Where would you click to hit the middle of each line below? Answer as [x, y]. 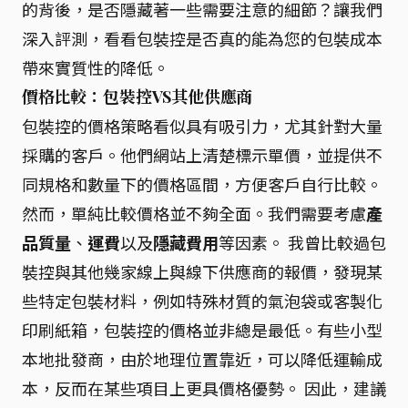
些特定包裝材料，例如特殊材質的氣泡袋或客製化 [202, 301]
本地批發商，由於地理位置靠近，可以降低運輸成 [202, 359]
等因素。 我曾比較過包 [302, 242]
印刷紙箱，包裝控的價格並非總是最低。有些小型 [202, 330]
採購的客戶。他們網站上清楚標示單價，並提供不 [202, 155]
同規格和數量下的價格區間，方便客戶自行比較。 [202, 184]
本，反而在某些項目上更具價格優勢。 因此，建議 [204, 388]
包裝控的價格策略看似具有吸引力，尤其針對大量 [202, 126]
